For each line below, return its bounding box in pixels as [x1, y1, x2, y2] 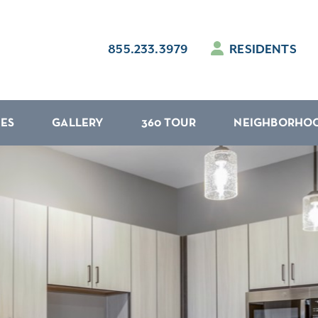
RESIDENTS [226, 43, 297, 57]
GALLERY [52, 118, 104, 129]
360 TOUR [141, 118, 197, 129]
